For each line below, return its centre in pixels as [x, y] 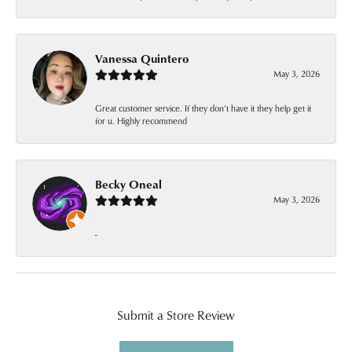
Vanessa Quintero [142, 59]
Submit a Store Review [176, 315]
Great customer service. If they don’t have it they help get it [203, 108]
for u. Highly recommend [141, 121]
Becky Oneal [128, 185]
